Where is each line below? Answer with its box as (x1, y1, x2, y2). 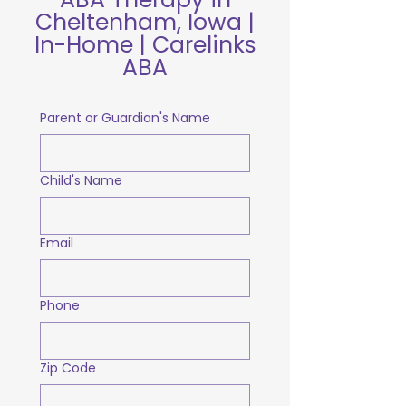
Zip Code (40, 359, 96, 377)
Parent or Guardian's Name (40, 109, 210, 127)
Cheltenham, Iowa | (35, 6, 255, 38)
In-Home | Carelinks (34, 29, 256, 61)
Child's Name (40, 171, 122, 189)
